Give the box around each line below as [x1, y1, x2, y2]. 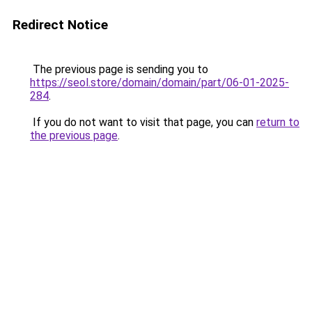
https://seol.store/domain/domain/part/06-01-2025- [30, 76, 289, 89]
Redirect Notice [13, 17, 108, 33]
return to [256, 116, 299, 129]
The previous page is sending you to [30, 63, 208, 76]
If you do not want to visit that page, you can [30, 116, 256, 129]
